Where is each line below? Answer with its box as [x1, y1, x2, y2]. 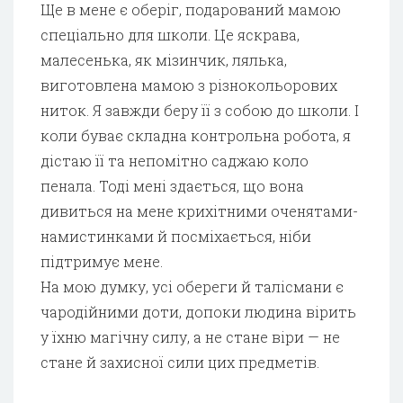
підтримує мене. [40, 251, 163, 271]
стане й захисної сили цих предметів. [40, 352, 319, 372]
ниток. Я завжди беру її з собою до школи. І [40, 100, 359, 120]
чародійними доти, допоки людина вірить [40, 301, 356, 321]
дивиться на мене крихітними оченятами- [40, 201, 358, 220]
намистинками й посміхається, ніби [40, 226, 311, 246]
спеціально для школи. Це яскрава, [40, 24, 300, 44]
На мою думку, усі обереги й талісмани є [40, 276, 344, 296]
